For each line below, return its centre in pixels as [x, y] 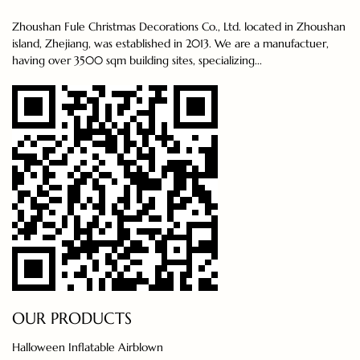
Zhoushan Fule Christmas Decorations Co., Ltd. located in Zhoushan [179, 27]
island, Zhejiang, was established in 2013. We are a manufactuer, [170, 43]
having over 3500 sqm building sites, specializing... [137, 60]
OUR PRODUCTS [72, 319]
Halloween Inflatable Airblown [88, 347]
